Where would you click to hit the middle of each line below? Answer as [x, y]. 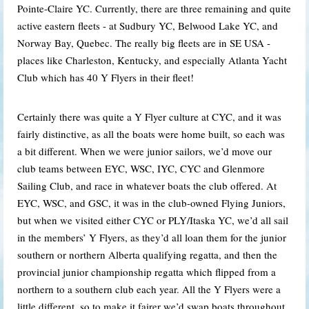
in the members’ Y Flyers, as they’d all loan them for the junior [152, 237]
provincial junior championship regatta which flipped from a [147, 271]
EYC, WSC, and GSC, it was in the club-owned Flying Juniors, [151, 202]
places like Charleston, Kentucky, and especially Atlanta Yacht [152, 60]
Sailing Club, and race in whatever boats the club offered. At [147, 185]
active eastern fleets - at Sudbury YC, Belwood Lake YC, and [148, 25]
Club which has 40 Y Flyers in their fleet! [106, 77]
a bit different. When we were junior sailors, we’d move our [144, 151]
